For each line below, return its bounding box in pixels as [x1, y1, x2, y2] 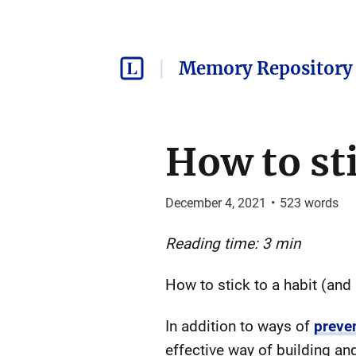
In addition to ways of [164, 317, 314, 335]
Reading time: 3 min [164, 234, 300, 253]
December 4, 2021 [164, 195, 266, 211]
